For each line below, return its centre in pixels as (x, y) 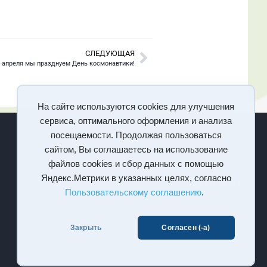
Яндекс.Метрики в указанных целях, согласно (136, 178)
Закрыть (86, 228)
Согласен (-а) (186, 228)
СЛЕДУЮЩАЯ (110, 53)
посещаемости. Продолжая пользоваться (136, 135)
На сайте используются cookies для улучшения (136, 107)
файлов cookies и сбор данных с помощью (136, 164)
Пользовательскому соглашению (133, 193)
